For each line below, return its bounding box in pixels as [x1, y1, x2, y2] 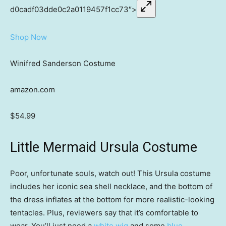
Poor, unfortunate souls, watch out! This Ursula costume [10, 168, 211, 179]
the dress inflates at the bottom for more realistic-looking [10, 195, 214, 205]
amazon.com [10, 85, 55, 95]
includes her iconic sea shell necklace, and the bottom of [10, 182, 212, 192]
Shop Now [10, 32, 47, 42]
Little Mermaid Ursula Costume [10, 139, 197, 156]
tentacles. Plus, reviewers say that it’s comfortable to [10, 208, 198, 218]
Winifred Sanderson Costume [10, 59, 116, 69]
